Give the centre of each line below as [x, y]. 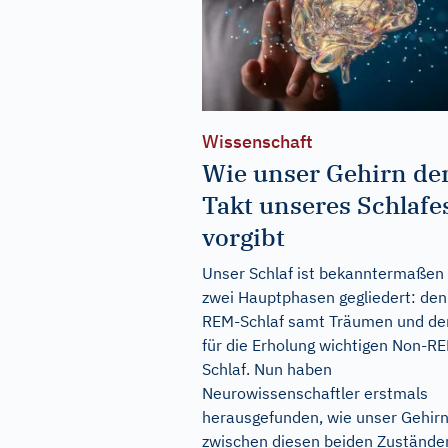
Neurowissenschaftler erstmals [315, 393]
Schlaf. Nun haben [267, 369]
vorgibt [243, 237]
